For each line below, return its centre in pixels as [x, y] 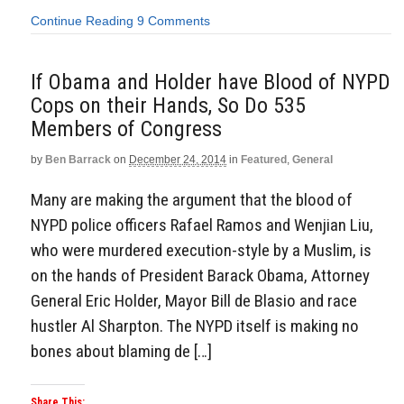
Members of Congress [126, 129]
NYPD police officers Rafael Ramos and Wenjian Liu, [202, 225]
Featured [264, 159]
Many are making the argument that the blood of [192, 199]
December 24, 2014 [178, 159]
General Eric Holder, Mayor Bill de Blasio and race [194, 300]
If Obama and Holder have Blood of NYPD [211, 82]
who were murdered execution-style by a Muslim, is [201, 250]
